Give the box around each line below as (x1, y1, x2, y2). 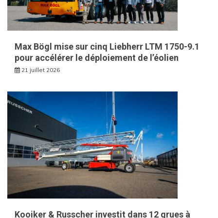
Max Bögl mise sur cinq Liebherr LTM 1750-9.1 (15, 41, 200, 52)
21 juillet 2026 (21, 66, 60, 73)
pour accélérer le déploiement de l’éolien (15, 52, 179, 63)
